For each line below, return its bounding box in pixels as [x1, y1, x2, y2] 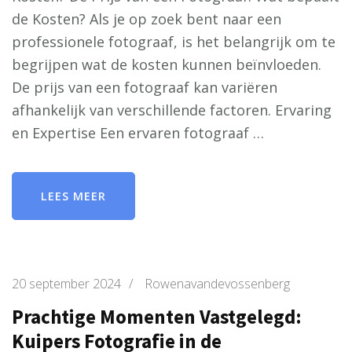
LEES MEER [41, 189, 106, 203]
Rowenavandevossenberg [145, 275, 290, 292]
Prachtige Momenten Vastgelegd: [12, 304, 302, 329]
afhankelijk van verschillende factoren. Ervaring [12, 101, 332, 119]
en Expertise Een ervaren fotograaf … [12, 123, 264, 142]
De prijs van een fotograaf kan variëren [12, 78, 277, 97]
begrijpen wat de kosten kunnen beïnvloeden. [12, 55, 321, 74]
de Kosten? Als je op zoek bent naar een [12, 9, 281, 28]
